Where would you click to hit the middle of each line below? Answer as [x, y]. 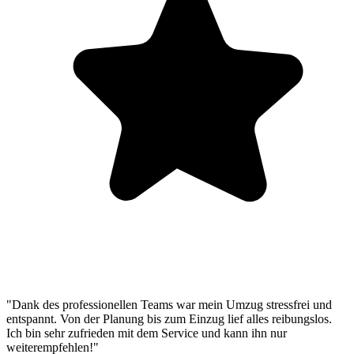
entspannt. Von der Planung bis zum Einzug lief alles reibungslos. [169, 319]
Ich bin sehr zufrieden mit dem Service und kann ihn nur [147, 333]
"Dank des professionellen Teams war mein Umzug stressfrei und [169, 305]
